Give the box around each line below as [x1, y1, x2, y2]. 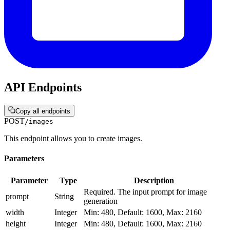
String [54, 191, 74, 201]
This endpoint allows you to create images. [4, 134, 142, 143]
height [6, 219, 26, 228]
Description [134, 176, 174, 185]
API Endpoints [4, 81, 82, 94]
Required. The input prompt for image [84, 187, 207, 196]
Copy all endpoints [15, 107, 70, 116]
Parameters [4, 154, 44, 163]
